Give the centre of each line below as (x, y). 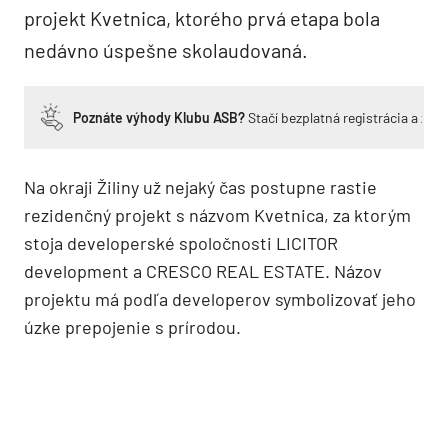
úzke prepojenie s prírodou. (132, 326)
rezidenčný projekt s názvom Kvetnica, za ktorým (217, 214)
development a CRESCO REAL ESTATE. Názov (203, 270)
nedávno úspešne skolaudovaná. (166, 49)
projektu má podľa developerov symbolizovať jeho (220, 298)
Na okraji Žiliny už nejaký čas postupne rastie (200, 186)
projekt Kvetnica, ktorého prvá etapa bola (202, 17)
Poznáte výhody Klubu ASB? (159, 117)
